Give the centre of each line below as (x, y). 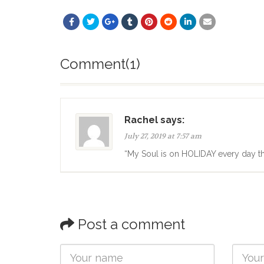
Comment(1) (100, 64)
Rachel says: (154, 120)
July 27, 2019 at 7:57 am (163, 136)
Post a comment (130, 224)
